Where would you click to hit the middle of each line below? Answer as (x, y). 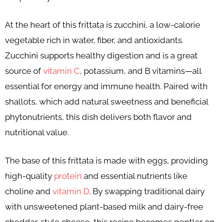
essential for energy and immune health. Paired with (106, 86)
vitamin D (71, 192)
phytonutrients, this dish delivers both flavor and (98, 117)
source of (24, 71)
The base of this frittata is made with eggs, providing (107, 161)
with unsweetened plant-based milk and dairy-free (104, 207)
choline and (29, 192)
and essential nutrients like (135, 176)
